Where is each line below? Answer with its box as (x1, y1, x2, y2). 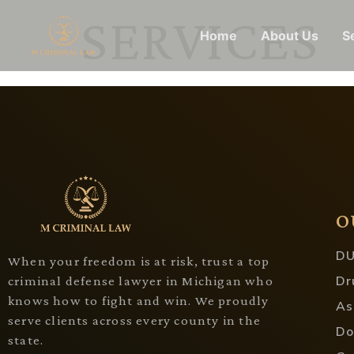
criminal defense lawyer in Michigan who (8, 273, 273, 288)
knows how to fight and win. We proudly (8, 292, 269, 308)
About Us (261, 28, 318, 43)
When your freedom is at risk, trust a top (8, 253, 270, 269)
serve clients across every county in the (8, 312, 262, 328)
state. (8, 332, 44, 348)
